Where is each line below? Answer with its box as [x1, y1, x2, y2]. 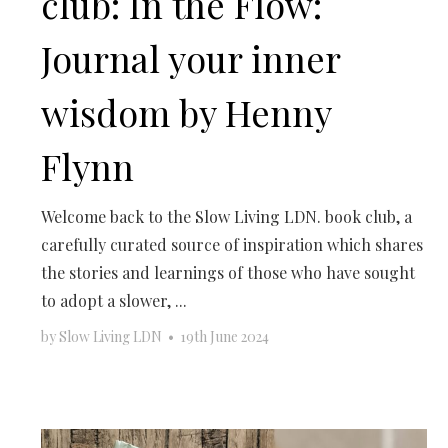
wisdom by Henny [41, 87, 332, 136]
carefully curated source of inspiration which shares [41, 233, 424, 255]
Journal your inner [41, 33, 341, 82]
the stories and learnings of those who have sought [41, 261, 416, 283]
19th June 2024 [180, 326, 270, 346]
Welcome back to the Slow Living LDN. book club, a [41, 205, 413, 227]
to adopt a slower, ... [41, 289, 188, 311]
